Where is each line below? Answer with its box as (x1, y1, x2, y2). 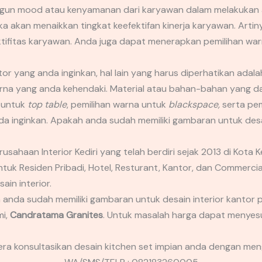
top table (27, 98, 67, 111)
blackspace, (168, 98, 222, 111)
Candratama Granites (9, 209, 103, 222)
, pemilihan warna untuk (66, 98, 168, 111)
